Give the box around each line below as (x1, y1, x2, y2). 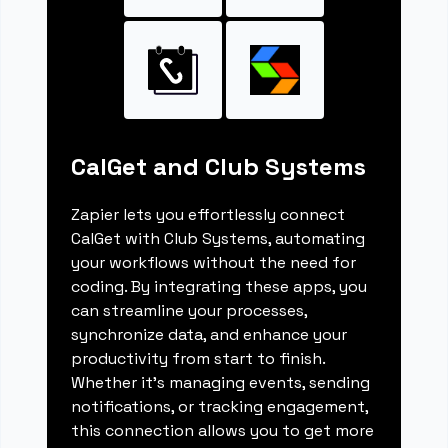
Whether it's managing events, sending (71, 372, 371, 394)
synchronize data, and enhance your (71, 324, 348, 346)
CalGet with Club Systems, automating (71, 228, 366, 250)
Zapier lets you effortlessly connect (71, 204, 346, 226)
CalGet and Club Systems (71, 151, 367, 183)
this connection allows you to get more (71, 420, 375, 442)
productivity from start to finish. (71, 348, 326, 370)
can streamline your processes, (71, 300, 308, 322)
